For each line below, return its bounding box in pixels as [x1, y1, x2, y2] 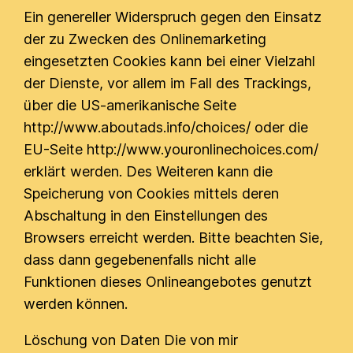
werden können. [24, 295, 128, 312]
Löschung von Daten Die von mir [24, 332, 239, 348]
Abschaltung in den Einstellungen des [24, 207, 269, 224]
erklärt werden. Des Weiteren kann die [24, 163, 273, 180]
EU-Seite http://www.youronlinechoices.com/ [24, 141, 319, 158]
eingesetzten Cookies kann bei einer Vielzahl [24, 53, 316, 69]
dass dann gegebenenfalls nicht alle [24, 251, 257, 268]
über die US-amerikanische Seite [24, 97, 237, 113]
